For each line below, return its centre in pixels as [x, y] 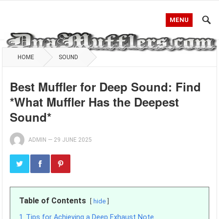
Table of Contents [53, 201]
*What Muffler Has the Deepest [95, 102]
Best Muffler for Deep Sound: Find [106, 87]
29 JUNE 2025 [73, 140]
